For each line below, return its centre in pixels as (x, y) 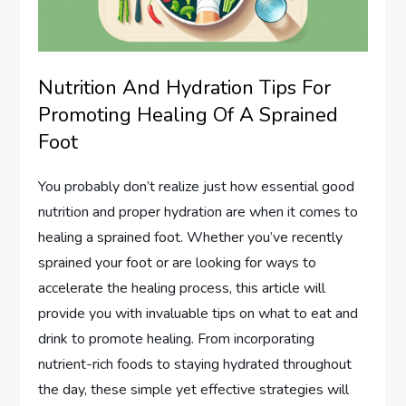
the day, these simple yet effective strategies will (194, 390)
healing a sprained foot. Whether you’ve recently (191, 238)
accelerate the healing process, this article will (182, 289)
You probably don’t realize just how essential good (197, 187)
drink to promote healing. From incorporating (177, 339)
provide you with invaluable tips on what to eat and (198, 314)
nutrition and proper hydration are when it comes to (198, 213)
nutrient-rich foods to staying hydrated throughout (195, 365)
